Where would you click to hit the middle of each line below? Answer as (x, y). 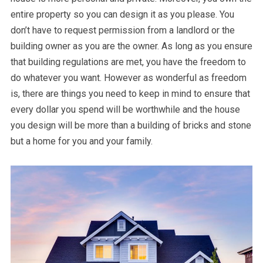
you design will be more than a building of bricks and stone (131, 125)
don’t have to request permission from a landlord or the (122, 30)
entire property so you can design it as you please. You (122, 14)
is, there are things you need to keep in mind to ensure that (130, 94)
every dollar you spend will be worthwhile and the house (125, 109)
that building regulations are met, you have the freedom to (128, 62)
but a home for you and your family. (81, 141)
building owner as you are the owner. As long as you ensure (131, 46)
